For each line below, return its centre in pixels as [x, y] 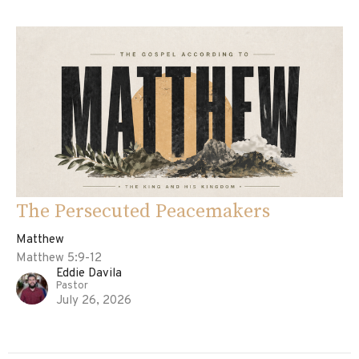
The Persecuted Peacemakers [143, 211]
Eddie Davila [89, 273]
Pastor [72, 286]
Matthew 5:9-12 [59, 258]
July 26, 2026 [94, 301]
